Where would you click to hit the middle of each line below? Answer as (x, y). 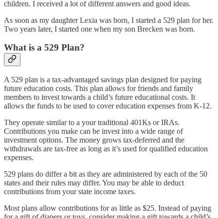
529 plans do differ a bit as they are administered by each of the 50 (106, 174)
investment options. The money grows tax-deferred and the (94, 140)
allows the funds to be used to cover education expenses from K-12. (108, 106)
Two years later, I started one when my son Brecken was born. (100, 29)
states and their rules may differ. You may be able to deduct (94, 182)
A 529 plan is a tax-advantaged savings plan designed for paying (103, 79)
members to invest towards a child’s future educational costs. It (100, 97)
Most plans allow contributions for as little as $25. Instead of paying (108, 208)
